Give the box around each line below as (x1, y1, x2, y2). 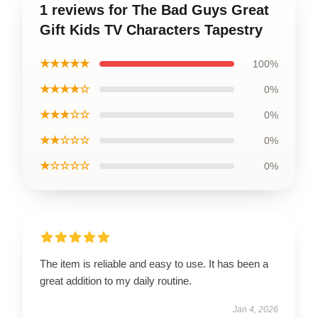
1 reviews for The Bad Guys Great (40, 1, 269, 18)
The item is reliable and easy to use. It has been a (40, 257, 268, 270)
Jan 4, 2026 (233, 304, 278, 314)
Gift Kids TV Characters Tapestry (40, 21, 263, 38)
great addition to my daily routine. (40, 274, 192, 287)
